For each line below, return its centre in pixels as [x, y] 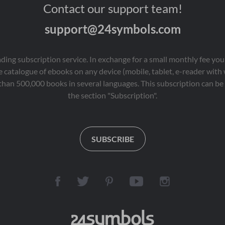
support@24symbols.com [113, 29]
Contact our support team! [113, 9]
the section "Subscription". [112, 95]
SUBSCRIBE [113, 139]
